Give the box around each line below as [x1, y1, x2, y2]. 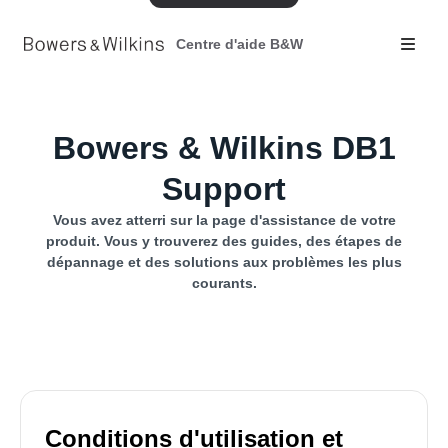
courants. [191, 275, 257, 291]
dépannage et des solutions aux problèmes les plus [46, 254, 402, 270]
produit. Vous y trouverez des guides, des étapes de [46, 233, 402, 249]
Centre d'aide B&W [176, 35, 303, 52]
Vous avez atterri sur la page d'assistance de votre [52, 212, 396, 228]
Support [162, 171, 286, 207]
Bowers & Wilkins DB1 [52, 130, 396, 166]
